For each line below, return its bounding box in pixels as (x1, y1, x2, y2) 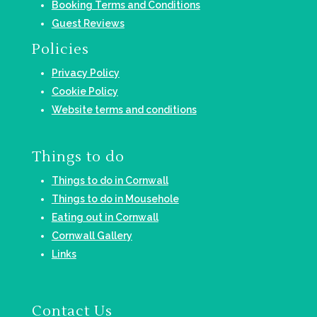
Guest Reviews (51, 18, 125, 30)
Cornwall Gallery (51, 230, 132, 242)
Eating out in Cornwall (51, 212, 158, 224)
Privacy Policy (51, 67, 120, 79)
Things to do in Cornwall (51, 175, 168, 187)
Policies (31, 40, 89, 59)
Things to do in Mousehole (51, 193, 179, 205)
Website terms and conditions (51, 104, 197, 116)
